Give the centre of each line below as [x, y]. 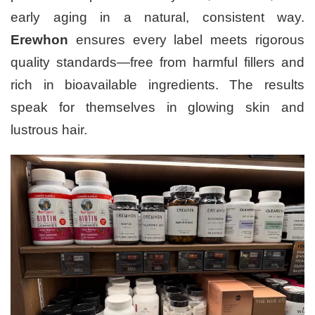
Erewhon [39, 39]
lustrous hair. [49, 129]
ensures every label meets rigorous [186, 39]
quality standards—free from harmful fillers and [157, 62]
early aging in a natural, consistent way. [157, 17]
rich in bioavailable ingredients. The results [157, 84]
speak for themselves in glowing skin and [157, 107]
